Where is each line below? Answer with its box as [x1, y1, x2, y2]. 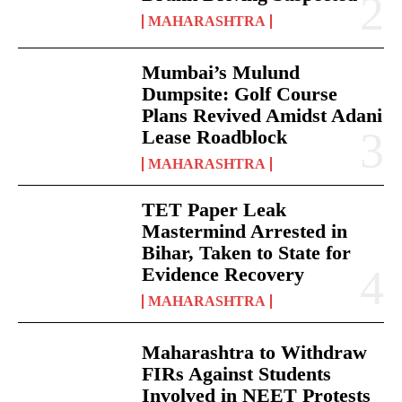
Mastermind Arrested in [142, 220, 348, 243]
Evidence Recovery [142, 263, 305, 286]
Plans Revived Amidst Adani [142, 104, 383, 127]
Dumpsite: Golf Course [142, 83, 338, 106]
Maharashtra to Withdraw [142, 341, 368, 364]
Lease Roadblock [142, 126, 288, 149]
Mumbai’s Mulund [142, 61, 301, 84]
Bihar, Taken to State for [142, 241, 352, 265]
